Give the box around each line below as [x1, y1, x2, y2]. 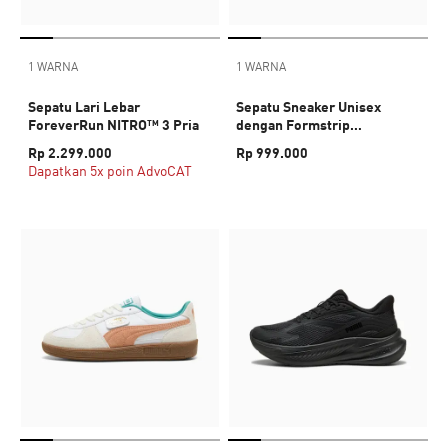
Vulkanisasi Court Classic [236, 134, 397, 151]
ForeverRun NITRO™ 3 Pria [28, 116, 199, 133]
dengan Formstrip [236, 116, 350, 133]
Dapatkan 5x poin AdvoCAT [28, 162, 192, 179]
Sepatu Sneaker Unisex [236, 98, 381, 115]
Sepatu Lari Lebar [28, 98, 140, 115]
